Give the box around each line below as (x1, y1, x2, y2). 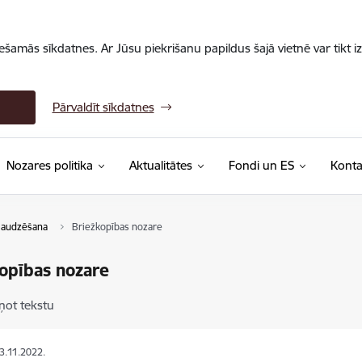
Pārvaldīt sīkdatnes (52, 99, 154, 115)
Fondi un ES (228, 158, 294, 173)
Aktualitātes (128, 158, 192, 173)
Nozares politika (6, 158, 93, 173)
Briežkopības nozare (71, 221, 162, 233)
